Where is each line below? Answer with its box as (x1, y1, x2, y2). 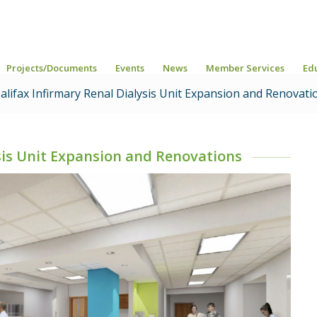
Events (115, 62, 144, 74)
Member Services (206, 62, 284, 74)
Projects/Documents (6, 62, 97, 74)
